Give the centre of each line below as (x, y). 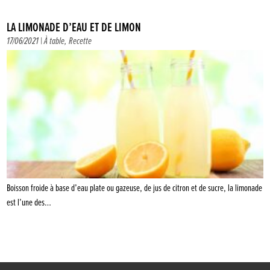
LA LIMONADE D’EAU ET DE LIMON (74, 28)
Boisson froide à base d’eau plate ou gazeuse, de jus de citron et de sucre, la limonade (135, 189)
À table (55, 42)
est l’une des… (29, 203)
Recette (80, 42)
